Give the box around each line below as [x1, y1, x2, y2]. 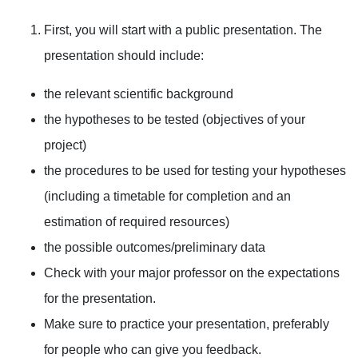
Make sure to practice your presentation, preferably [44, 317, 329, 331]
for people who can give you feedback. [44, 343, 261, 356]
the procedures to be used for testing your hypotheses [44, 164, 346, 177]
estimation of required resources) [44, 215, 229, 229]
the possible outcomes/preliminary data [44, 241, 265, 254]
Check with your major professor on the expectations [44, 266, 340, 280]
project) [44, 138, 86, 152]
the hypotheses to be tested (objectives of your [44, 113, 305, 126]
